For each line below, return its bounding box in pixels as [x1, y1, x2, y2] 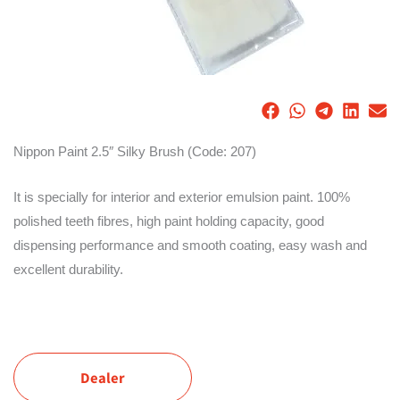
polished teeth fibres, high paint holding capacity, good [13, 213, 324, 229]
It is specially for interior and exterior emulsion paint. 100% [13, 189, 350, 204]
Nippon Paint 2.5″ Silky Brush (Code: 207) [13, 145, 256, 160]
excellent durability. [13, 262, 123, 277]
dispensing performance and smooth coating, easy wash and [13, 237, 367, 253]
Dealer [80, 368, 125, 387]
